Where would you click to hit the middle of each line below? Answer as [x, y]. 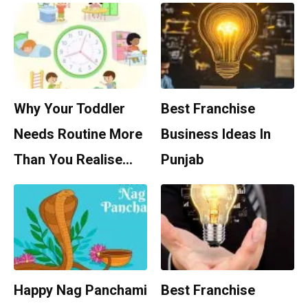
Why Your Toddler [69, 109]
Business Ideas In [216, 134]
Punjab [182, 160]
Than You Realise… [73, 160]
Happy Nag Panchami [80, 290]
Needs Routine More [78, 134]
